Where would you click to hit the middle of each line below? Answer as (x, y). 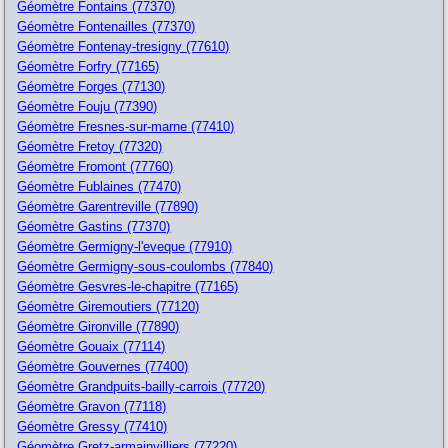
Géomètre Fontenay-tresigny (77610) (123, 46)
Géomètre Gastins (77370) (94, 226)
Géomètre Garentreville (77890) (108, 206)
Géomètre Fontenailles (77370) (106, 26)
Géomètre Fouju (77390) (87, 106)
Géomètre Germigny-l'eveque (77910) (125, 246)
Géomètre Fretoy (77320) (90, 146)
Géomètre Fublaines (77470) (99, 186)
